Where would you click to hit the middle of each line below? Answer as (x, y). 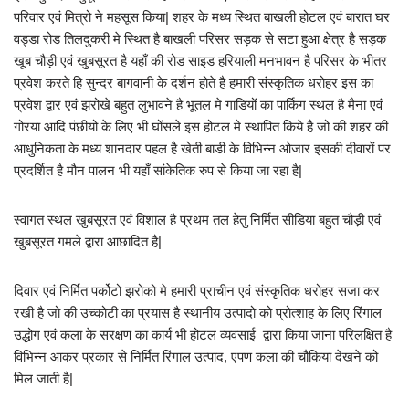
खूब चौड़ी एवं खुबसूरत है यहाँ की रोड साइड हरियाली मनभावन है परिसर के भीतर (200, 61)
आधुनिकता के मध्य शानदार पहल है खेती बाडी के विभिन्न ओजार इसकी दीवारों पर (202, 149)
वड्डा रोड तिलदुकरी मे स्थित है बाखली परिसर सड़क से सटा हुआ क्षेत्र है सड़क (200, 39)
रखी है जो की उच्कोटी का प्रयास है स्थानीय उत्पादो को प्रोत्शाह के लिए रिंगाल (198, 313)
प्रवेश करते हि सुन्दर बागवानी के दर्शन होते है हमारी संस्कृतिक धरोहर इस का (194, 83)
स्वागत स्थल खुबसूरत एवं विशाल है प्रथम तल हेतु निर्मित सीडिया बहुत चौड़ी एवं (197, 220)
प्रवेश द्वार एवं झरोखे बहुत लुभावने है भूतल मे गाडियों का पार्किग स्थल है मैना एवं (198, 105)
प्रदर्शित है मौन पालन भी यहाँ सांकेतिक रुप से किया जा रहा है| (158, 171)
